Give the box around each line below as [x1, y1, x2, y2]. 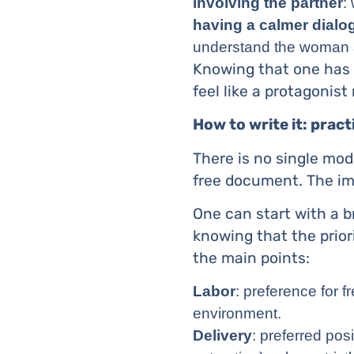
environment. [193, 305, 281, 322]
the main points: [193, 248, 310, 267]
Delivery [193, 327, 252, 345]
